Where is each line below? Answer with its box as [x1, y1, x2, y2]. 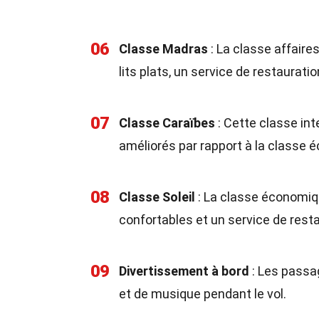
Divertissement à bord [119, 263, 249, 278]
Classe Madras [119, 41, 208, 56]
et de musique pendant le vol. [119, 286, 286, 301]
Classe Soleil [119, 189, 195, 204]
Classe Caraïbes [119, 115, 215, 130]
